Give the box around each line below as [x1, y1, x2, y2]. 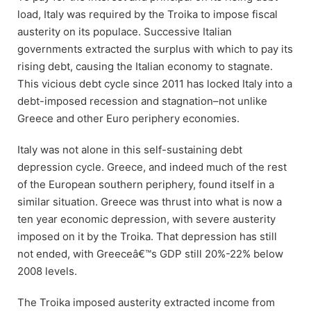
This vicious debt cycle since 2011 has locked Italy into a [17, 76, 292, 90]
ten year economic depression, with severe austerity [17, 212, 276, 226]
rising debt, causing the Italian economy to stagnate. [17, 59, 273, 73]
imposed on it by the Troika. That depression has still [17, 229, 277, 243]
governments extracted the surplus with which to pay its [17, 42, 293, 56]
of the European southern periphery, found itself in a [17, 177, 274, 191]
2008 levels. [17, 264, 77, 278]
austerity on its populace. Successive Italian [17, 24, 232, 38]
